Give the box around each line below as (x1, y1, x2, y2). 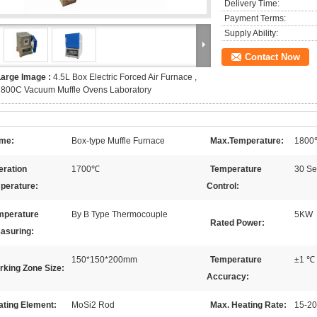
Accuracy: (207, 272, 249, 282)
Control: (207, 181, 239, 191)
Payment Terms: (224, 13, 286, 23)
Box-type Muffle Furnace (71, 136, 165, 146)
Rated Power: (210, 218, 265, 228)
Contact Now (245, 52, 300, 62)
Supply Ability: (224, 28, 278, 38)
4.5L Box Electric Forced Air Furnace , (53, 72, 197, 82)
